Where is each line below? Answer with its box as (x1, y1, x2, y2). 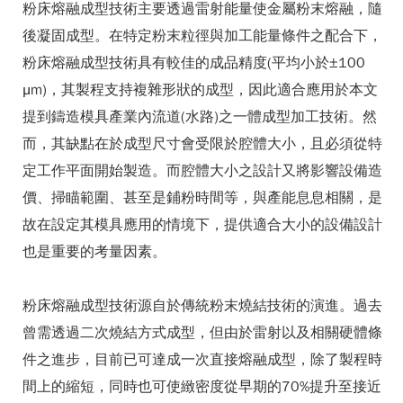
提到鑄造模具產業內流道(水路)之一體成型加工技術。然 (22, 108, 377, 126)
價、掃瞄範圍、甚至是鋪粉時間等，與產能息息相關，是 (22, 189, 382, 207)
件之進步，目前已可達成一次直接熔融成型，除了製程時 (22, 351, 382, 369)
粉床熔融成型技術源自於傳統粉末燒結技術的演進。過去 (22, 297, 382, 315)
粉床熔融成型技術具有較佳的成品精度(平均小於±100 (22, 54, 365, 72)
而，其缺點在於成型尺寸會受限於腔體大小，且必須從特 (22, 135, 382, 153)
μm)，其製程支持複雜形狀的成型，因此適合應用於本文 (22, 81, 378, 99)
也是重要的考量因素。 (22, 243, 166, 261)
